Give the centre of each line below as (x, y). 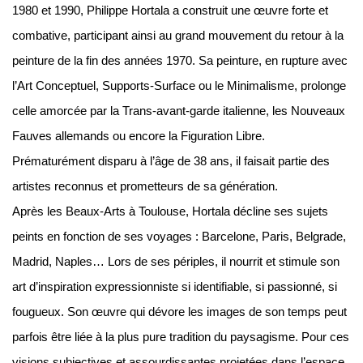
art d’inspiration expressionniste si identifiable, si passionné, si (175, 287)
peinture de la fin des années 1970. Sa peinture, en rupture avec (180, 61)
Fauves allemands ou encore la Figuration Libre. (139, 136)
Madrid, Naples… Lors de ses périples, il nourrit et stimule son (176, 262)
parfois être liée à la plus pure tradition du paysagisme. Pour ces (181, 337)
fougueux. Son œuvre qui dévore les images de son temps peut (179, 312)
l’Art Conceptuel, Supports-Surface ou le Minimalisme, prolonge (179, 86)
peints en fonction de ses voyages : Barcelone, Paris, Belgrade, (179, 237)
